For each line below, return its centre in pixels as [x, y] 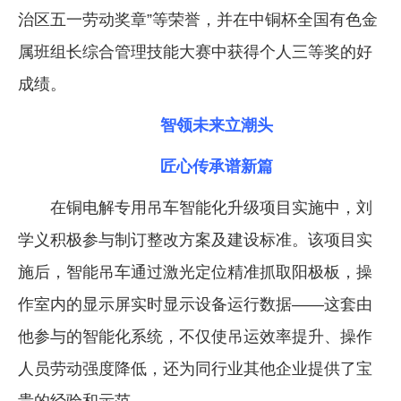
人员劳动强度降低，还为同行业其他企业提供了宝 [195, 369]
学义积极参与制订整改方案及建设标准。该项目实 [195, 240]
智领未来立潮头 [217, 126]
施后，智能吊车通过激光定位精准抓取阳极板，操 [195, 273]
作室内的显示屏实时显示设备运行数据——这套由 [195, 305]
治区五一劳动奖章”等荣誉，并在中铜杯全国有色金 [198, 20]
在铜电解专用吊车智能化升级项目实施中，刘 [211, 208]
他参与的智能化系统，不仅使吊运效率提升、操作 [195, 337]
